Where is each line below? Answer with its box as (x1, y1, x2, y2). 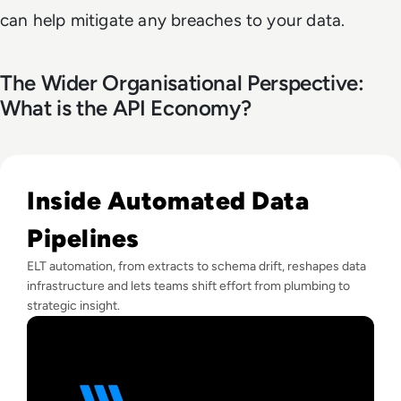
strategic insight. (27, 297, 120, 313)
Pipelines (27, 222, 140, 253)
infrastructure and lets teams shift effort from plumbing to (27, 277, 350, 294)
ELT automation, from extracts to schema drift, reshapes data (27, 258, 366, 274)
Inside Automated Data (27, 184, 310, 216)
